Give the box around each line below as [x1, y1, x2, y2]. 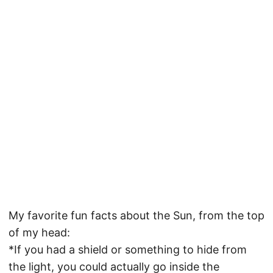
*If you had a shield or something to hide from [9, 243, 247, 256]
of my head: [9, 226, 70, 239]
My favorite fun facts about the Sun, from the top [9, 209, 264, 222]
